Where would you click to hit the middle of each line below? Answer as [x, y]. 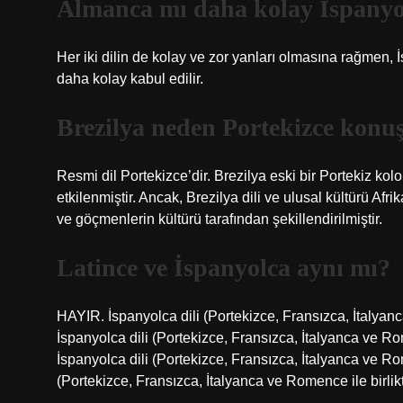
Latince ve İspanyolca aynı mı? [224, 268]
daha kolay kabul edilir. [130, 79]
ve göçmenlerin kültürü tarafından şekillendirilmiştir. [219, 219]
